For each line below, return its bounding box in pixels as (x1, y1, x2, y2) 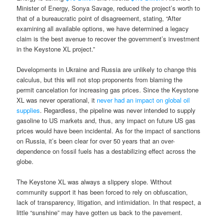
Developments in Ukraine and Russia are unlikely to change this (17, 65, 197, 74)
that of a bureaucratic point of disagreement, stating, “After (17, 13, 182, 23)
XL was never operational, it (17, 95, 97, 105)
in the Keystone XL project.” (17, 44, 95, 54)
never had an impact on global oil (97, 95, 190, 105)
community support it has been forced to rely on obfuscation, (17, 187, 188, 197)
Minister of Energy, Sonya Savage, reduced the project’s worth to (17, 3, 200, 13)
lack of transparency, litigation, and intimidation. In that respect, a (17, 198, 201, 207)
